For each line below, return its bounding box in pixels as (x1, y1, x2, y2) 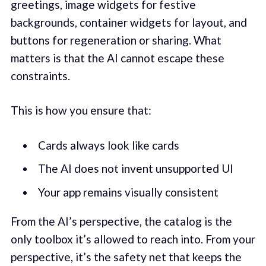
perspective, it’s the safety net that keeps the (10, 250, 242, 264)
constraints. (10, 68, 70, 83)
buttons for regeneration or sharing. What (10, 33, 221, 47)
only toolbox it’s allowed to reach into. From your (10, 232, 255, 246)
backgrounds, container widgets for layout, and (10, 15, 247, 29)
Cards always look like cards (37, 138, 179, 152)
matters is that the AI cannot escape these (10, 50, 224, 65)
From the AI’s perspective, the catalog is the (10, 214, 232, 229)
